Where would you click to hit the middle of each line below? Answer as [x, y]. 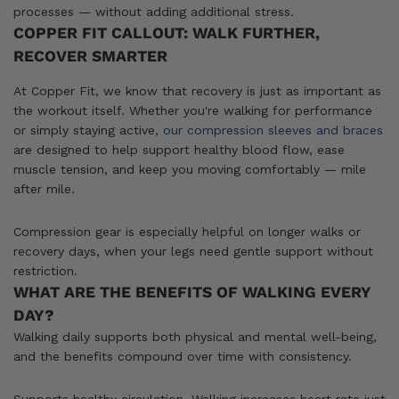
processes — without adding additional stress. [154, 11]
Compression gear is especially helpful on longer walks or [187, 231]
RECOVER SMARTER [90, 56]
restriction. [45, 270]
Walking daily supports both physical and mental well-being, [195, 336]
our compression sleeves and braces [273, 130]
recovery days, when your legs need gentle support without [193, 251]
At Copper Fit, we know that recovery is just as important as [197, 90]
